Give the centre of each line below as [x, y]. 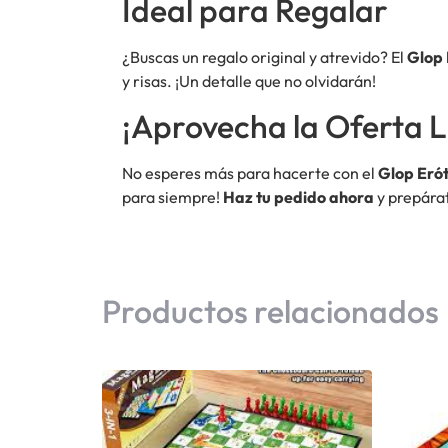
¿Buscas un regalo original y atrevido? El [264, 56]
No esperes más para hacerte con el [250, 173]
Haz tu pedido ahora [298, 197]
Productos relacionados [270, 310]
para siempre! [172, 197]
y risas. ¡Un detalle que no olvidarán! [249, 80]
